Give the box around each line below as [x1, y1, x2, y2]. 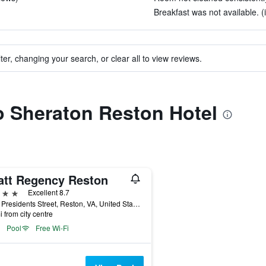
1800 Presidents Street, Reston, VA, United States [132, 198, 140, 208]
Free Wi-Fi [35, 223, 69, 233]
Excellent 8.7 [27, 187, 69, 197]
